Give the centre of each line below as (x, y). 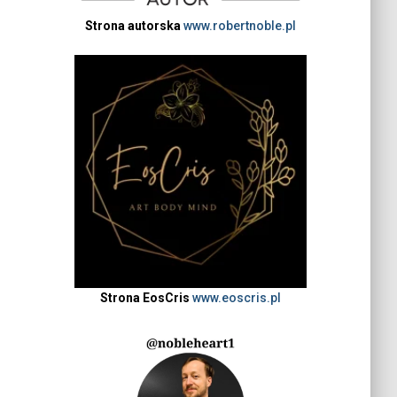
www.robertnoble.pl (239, 26)
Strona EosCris (144, 297)
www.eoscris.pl (236, 297)
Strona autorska (132, 26)
